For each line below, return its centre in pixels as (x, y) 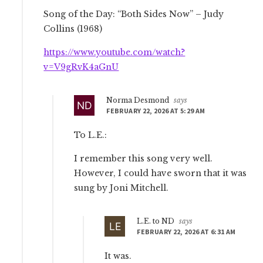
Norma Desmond (138, 100)
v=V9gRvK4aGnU (81, 67)
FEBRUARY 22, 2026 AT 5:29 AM (156, 111)
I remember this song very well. (144, 159)
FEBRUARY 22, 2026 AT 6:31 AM (186, 232)
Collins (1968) (73, 29)
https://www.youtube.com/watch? (114, 53)
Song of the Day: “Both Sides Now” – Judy (134, 14)
